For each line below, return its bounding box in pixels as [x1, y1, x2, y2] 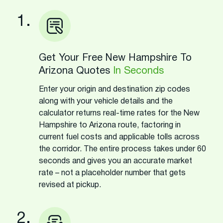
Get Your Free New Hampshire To [39, 53, 192, 63]
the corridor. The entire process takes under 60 [39, 145, 206, 153]
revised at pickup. [39, 181, 101, 189]
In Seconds [113, 66, 164, 76]
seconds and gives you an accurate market [39, 157, 192, 165]
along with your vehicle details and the [39, 98, 173, 105]
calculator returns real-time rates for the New [39, 110, 200, 117]
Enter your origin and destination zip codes [39, 86, 190, 93]
